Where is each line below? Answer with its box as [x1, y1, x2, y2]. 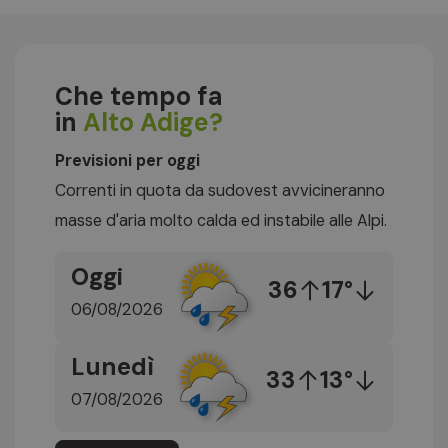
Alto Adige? [83, 105, 223, 139]
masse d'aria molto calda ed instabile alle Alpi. [55, 210, 387, 232]
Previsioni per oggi [55, 150, 200, 172]
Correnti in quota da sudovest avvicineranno [55, 180, 385, 202]
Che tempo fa [55, 79, 223, 113]
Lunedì [71, 350, 154, 382]
